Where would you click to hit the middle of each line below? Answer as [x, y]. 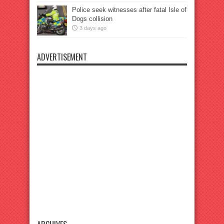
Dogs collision [92, 19]
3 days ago [93, 28]
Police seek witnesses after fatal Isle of [129, 10]
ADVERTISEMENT [62, 57]
